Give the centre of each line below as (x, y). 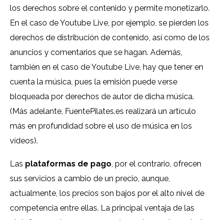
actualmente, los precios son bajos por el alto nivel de (107, 193)
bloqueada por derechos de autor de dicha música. (102, 97)
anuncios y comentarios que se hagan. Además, (96, 53)
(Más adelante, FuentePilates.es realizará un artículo (103, 111)
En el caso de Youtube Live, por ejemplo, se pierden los (109, 23)
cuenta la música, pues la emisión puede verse (94, 82)
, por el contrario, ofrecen (156, 164)
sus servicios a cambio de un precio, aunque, (90, 179)
